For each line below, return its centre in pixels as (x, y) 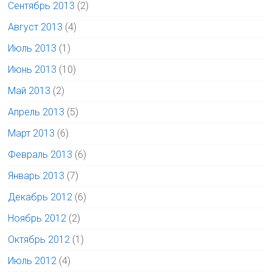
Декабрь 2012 (40, 197)
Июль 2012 (32, 261)
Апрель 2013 (36, 112)
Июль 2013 (32, 49)
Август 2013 (36, 27)
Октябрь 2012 (39, 240)
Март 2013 (32, 134)
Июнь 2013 (32, 70)
